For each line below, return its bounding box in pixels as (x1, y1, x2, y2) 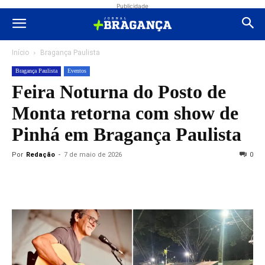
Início (12, 49, 29, 57)
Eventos (67, 67, 86, 74)
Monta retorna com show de (12, 102, 238, 124)
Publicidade (117, 2, 148, 9)
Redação (26, 151, 55, 159)
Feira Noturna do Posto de (12, 81, 226, 102)
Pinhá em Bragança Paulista (12, 124, 241, 145)
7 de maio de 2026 (64, 151, 122, 159)
